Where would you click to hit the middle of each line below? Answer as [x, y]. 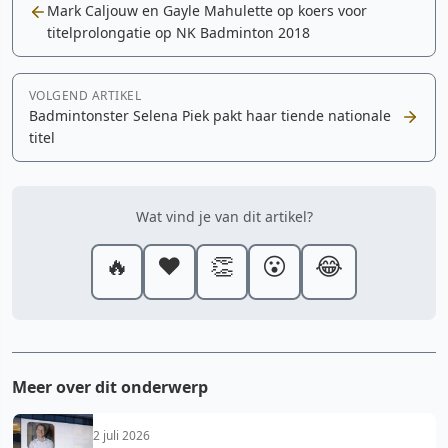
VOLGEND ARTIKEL [85, 95]
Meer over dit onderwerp [110, 386]
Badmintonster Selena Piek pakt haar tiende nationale [210, 115]
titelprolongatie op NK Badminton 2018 [178, 32]
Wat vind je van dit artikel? [224, 216]
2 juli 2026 [121, 435]
